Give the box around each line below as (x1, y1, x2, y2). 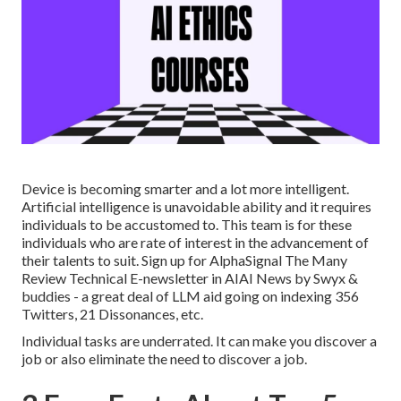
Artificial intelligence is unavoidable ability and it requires (21, 198, 371, 216)
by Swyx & (292, 269, 358, 287)
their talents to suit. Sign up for (21, 252, 209, 269)
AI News (239, 269, 292, 287)
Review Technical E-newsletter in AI (21, 269, 239, 287)
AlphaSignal (209, 252, 282, 269)
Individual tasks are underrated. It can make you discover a (21, 332, 377, 350)
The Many (282, 252, 347, 269)
